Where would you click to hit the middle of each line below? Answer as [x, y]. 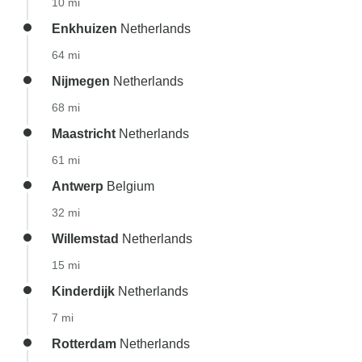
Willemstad [85, 239]
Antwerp [78, 186]
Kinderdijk [83, 291]
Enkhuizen [84, 29]
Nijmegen [81, 81]
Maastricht [84, 134]
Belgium [129, 186]
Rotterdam [84, 344]
